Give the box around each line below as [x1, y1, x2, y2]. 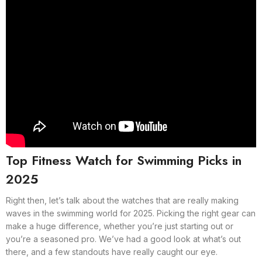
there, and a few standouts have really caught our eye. [6, 247, 218, 257]
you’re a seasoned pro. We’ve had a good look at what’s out [6, 234, 241, 244]
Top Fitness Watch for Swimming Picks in [6, 151, 242, 170]
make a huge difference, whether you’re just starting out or [6, 221, 233, 231]
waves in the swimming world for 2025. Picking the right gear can [6, 208, 256, 218]
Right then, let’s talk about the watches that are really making [6, 195, 239, 205]
